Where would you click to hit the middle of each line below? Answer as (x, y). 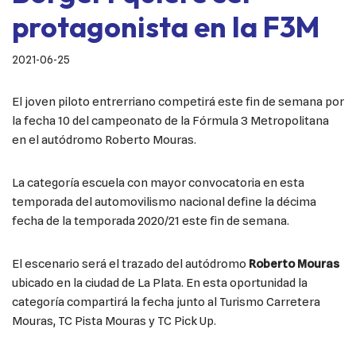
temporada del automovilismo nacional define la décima (164, 202)
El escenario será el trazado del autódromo (130, 264)
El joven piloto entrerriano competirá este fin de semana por (178, 102)
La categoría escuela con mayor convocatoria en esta (158, 183)
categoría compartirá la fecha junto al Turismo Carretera (166, 302)
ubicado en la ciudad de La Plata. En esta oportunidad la (160, 283)
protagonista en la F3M (166, 27)
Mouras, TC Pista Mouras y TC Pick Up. (114, 321)
